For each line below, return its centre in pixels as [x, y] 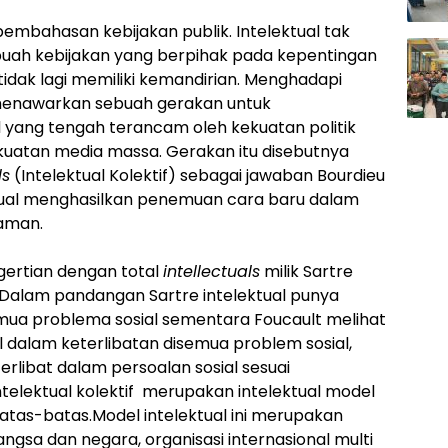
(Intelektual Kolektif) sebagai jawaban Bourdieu [197, 176]
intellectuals [211, 272]
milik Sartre [306, 272]
